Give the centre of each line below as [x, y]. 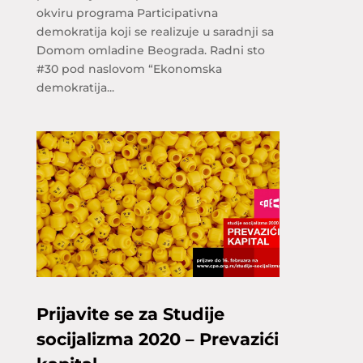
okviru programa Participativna [127, 13]
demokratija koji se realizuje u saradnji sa [155, 32]
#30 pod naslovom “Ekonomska [129, 69]
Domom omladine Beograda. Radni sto [150, 50]
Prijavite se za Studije [130, 314]
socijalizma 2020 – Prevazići [157, 339]
